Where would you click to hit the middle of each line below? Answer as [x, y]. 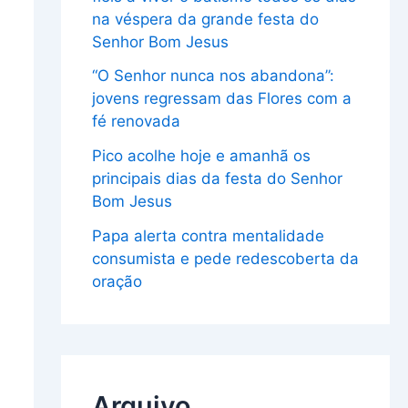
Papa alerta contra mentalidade [208, 235]
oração [117, 281]
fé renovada [136, 122]
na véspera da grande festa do [205, 19]
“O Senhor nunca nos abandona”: [213, 76]
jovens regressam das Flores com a [221, 99]
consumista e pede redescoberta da [225, 258]
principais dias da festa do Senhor [217, 179]
